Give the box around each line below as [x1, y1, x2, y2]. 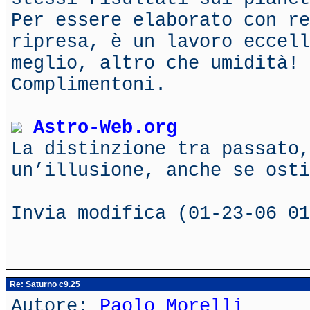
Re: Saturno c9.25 [8, 280, 80, 289]
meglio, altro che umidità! [11, 53, 299, 74]
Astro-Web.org [33, 117, 177, 138]
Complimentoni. [11, 74, 166, 95]
